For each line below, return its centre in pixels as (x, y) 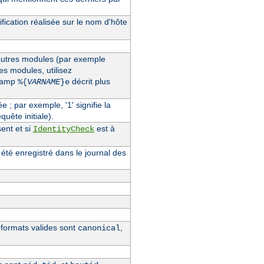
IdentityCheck (63, 129)
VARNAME (43, 82)
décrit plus (90, 81)
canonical (99, 228)
